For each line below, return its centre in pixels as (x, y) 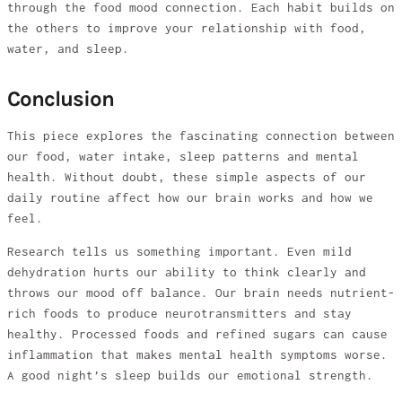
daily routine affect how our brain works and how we (190, 197)
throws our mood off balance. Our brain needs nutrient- (201, 293)
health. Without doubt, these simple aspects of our (187, 177)
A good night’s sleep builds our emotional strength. (190, 376)
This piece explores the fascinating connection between (201, 135)
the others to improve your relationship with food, (187, 29)
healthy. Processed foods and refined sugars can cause (197, 335)
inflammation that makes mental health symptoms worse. (197, 355)
